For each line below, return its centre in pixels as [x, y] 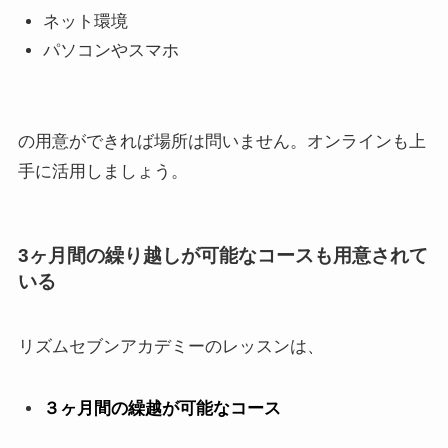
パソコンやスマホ [111, 50]
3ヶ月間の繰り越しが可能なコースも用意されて [222, 255]
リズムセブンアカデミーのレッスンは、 [170, 347]
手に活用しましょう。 [102, 171]
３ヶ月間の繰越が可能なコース [162, 409]
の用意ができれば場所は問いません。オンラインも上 [221, 141]
